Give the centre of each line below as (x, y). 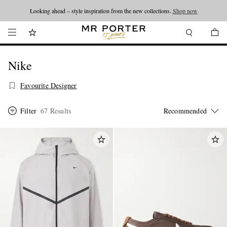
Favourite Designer (49, 85)
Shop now (185, 11)
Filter (29, 111)
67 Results (56, 111)
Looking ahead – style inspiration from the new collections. (101, 11)
